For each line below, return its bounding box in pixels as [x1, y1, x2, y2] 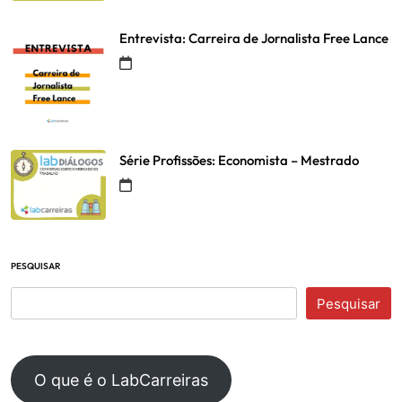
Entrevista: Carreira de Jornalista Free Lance [119, 30, 389, 48]
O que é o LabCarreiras [33, 371, 208, 390]
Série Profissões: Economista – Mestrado [119, 152, 359, 170]
